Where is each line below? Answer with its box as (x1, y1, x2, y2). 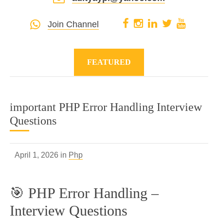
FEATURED (87, 58, 131, 66)
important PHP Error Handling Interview (10, 101, 202, 113)
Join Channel (47, 19, 99, 29)
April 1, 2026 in (15, 151, 69, 159)
